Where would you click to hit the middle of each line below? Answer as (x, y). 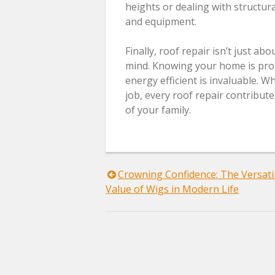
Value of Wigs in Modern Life (172, 189)
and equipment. (161, 21)
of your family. (158, 110)
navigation (151, 210)
